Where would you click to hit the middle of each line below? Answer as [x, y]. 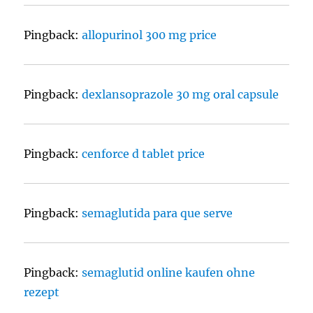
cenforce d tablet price [144, 154]
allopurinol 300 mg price [150, 35]
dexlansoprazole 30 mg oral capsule [181, 95]
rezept [42, 292]
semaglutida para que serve [158, 213]
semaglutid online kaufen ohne [169, 273]
